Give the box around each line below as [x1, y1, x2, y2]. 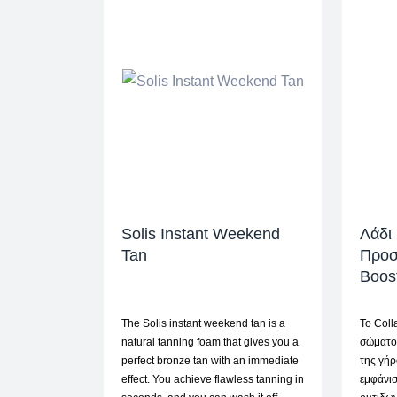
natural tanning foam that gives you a [121, 336, 299, 349]
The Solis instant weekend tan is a [121, 317, 285, 331]
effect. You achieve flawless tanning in [121, 373, 304, 386]
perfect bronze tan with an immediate [121, 354, 299, 368]
